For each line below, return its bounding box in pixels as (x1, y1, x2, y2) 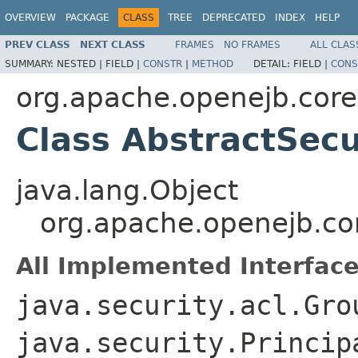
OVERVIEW (5, 12, 56, 23)
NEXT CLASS (80, 38, 145, 50)
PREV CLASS (5, 38, 70, 50)
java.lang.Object (16, 173, 238, 206)
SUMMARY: (5, 58, 57, 70)
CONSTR (143, 58, 182, 70)
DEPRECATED (202, 12, 265, 23)
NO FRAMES (224, 38, 280, 50)
